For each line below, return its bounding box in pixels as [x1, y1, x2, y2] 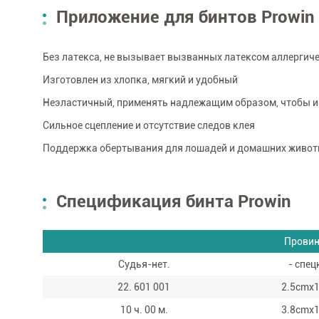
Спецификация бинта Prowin [56, 192, 291, 212]
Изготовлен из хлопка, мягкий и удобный [43, 74, 238, 86]
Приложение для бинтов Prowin [56, 7, 315, 28]
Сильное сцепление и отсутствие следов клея [43, 120, 255, 132]
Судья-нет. [117, 258, 170, 271]
